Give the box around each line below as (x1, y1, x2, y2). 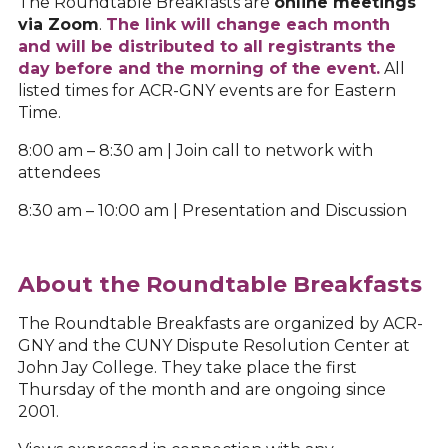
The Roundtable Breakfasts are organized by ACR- (18, 314, 423, 334)
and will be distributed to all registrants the (18, 37, 396, 57)
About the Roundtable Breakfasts (18, 271, 422, 299)
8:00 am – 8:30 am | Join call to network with (18, 141, 373, 161)
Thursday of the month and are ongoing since (18, 380, 386, 400)
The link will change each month (106, 15, 390, 35)
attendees (18, 163, 100, 183)
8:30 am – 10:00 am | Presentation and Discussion (18, 201, 407, 221)
